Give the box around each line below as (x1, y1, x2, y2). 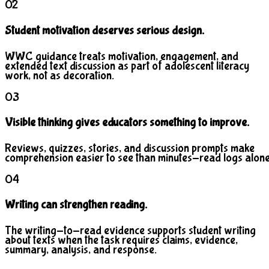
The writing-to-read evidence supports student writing (5, 223, 256, 238)
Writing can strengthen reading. (5, 198, 147, 212)
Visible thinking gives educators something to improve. (5, 115, 249, 130)
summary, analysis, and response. (5, 243, 157, 257)
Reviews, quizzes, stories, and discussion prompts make (5, 141, 255, 155)
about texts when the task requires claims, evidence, (5, 233, 238, 247)
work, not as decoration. (5, 68, 114, 82)
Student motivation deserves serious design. (5, 23, 204, 38)
